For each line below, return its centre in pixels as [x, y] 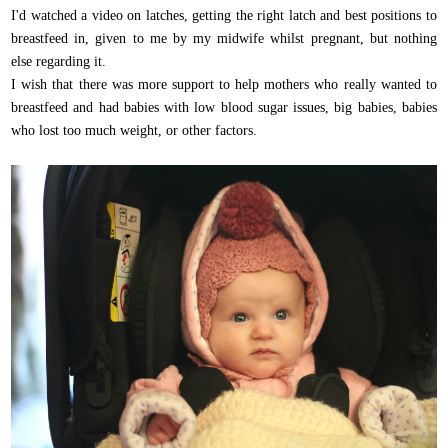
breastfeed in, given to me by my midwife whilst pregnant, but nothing [224, 38]
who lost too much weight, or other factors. [136, 130]
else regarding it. [59, 61]
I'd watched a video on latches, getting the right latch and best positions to [224, 15]
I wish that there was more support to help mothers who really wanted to [224, 84]
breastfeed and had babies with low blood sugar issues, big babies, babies [224, 107]
